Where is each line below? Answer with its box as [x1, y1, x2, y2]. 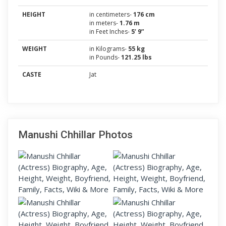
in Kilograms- [89, 44, 128, 53]
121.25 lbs [121, 53, 152, 62]
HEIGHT [22, 10, 45, 19]
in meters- [89, 19, 120, 27]
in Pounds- [89, 53, 121, 62]
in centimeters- [89, 10, 133, 19]
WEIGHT [22, 44, 47, 53]
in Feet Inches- [89, 27, 131, 36]
